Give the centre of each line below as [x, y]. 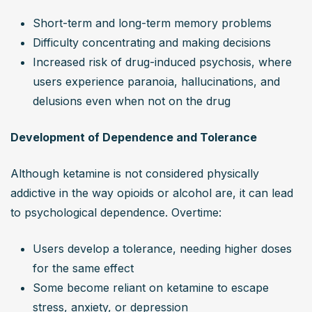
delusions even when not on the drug [132, 101]
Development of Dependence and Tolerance [134, 138]
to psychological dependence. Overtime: [116, 213]
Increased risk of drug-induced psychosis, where [162, 62]
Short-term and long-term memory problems [152, 23]
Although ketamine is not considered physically [135, 174]
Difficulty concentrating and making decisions [152, 43]
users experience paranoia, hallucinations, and [156, 82]
